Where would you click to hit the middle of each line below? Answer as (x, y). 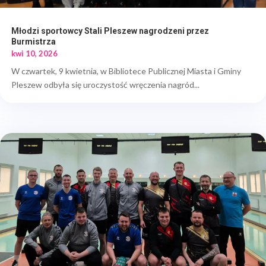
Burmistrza (34, 41)
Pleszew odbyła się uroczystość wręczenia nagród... (105, 84)
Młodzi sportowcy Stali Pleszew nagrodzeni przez (110, 31)
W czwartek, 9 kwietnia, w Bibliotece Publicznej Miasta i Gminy (126, 71)
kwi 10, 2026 (34, 53)
